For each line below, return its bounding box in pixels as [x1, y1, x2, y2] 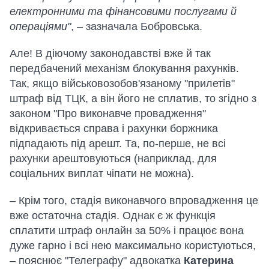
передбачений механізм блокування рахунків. [10, 62, 239, 74]
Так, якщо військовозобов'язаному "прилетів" [10, 77, 235, 89]
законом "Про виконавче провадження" [10, 107, 206, 119]
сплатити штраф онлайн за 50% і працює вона [10, 225, 244, 237]
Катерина [184, 255, 234, 267]
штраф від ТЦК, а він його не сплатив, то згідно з [10, 92, 256, 104]
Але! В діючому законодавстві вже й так [10, 47, 211, 59]
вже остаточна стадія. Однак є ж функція [10, 210, 216, 222]
